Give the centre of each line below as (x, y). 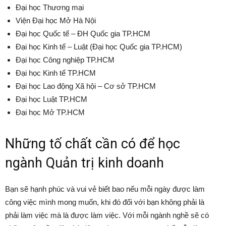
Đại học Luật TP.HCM (51, 99)
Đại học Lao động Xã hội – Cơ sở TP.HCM (86, 86)
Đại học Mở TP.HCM (50, 112)
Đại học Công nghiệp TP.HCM (65, 60)
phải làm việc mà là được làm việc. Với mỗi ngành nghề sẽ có (107, 215)
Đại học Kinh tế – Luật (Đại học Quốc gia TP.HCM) (99, 47)
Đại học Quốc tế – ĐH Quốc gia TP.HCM (83, 34)
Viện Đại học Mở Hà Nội (56, 21)
